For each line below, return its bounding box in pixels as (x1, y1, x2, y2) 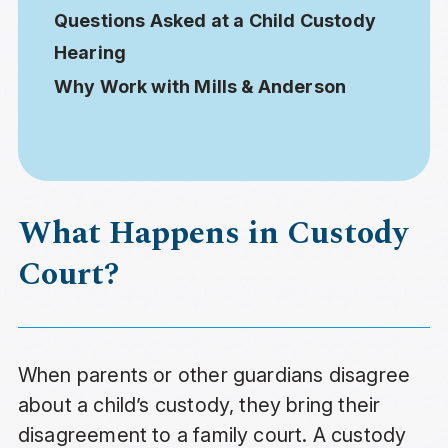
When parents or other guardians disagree (17, 363, 411, 388)
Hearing (53, 42, 127, 64)
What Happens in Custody (17, 209, 408, 259)
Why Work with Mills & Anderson (53, 76, 347, 98)
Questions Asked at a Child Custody (53, 10, 376, 32)
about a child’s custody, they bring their (17, 393, 381, 418)
